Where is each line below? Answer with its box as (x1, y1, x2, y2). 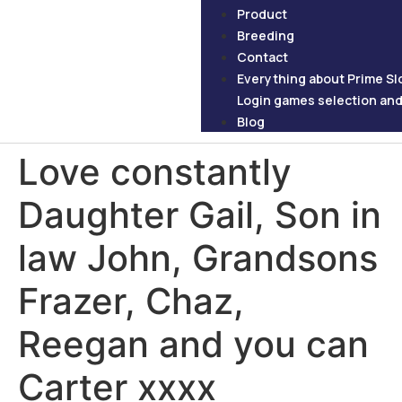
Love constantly (18, 150, 292, 194)
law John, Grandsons (18, 236, 378, 280)
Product (237, 5, 287, 22)
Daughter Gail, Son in (18, 193, 381, 237)
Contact (237, 48, 288, 66)
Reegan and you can (18, 322, 369, 366)
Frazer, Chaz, (18, 279, 244, 323)
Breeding (237, 27, 294, 44)
